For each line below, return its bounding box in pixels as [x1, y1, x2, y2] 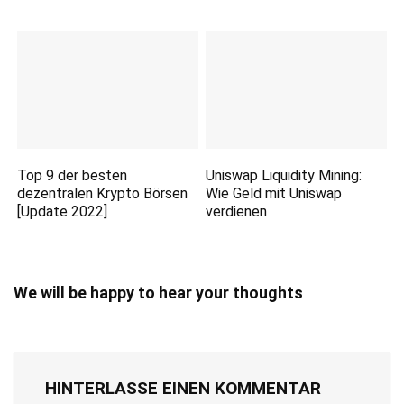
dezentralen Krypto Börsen [17, 185, 188, 203]
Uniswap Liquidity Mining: [206, 167, 363, 185]
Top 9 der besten [17, 167, 128, 185]
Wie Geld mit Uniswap [206, 185, 343, 203]
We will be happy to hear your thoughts [14, 283, 303, 303]
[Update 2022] [17, 203, 108, 221]
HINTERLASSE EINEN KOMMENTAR [45, 378, 321, 399]
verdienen [206, 203, 268, 221]
